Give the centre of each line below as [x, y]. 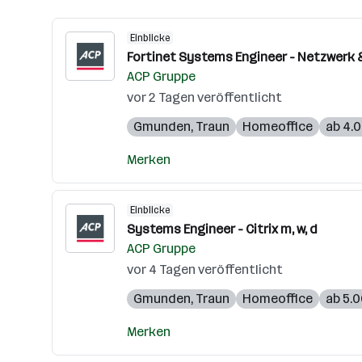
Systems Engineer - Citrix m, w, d [222, 229]
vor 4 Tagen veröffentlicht [205, 269]
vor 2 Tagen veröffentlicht [204, 97]
